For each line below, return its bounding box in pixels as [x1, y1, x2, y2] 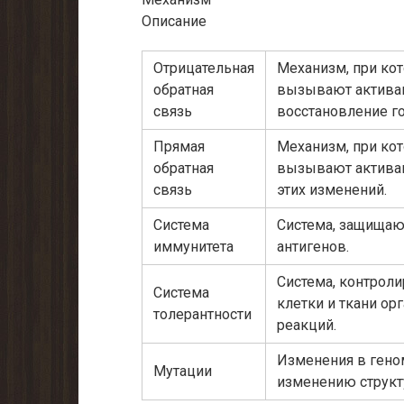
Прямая [153, 138, 205, 156]
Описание [142, 13, 207, 31]
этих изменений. [277, 181, 387, 199]
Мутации [153, 363, 212, 381]
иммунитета [153, 238, 234, 256]
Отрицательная [153, 60, 254, 78]
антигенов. [277, 238, 349, 256]
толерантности [153, 306, 252, 324]
